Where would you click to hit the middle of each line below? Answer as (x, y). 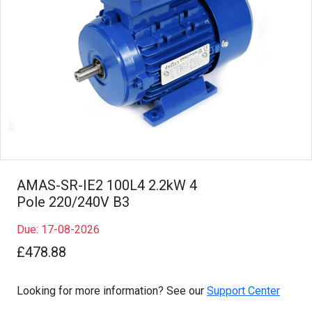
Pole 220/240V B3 (73, 202)
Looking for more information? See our (112, 290)
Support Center (243, 290)
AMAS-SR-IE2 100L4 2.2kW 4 (107, 185)
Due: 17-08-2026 (58, 229)
